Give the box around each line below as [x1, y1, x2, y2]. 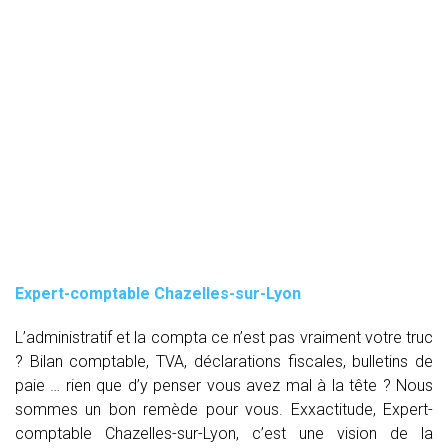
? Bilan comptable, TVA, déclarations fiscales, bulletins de [15, 351, 433, 371]
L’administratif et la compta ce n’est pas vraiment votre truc [15, 327, 433, 347]
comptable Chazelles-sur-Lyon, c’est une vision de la [15, 423, 433, 443]
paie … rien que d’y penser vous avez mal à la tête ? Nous [15, 375, 433, 395]
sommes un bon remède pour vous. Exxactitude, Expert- [15, 399, 433, 419]
